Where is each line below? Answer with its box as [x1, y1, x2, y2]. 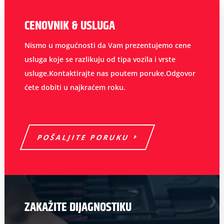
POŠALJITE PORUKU [35, 132, 131, 142]
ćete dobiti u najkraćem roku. [24, 82, 125, 92]
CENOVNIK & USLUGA [24, 16, 115, 36]
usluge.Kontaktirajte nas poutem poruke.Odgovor [24, 68, 195, 78]
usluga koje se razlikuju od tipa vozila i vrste [24, 54, 175, 64]
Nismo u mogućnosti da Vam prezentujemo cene [24, 40, 191, 50]
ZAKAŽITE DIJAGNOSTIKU [24, 198, 131, 217]
